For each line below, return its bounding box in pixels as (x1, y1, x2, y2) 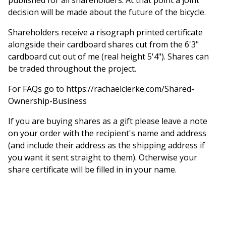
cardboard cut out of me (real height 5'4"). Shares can (8, 50, 209, 62)
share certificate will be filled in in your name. (8, 163, 177, 175)
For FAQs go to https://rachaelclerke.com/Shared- (8, 83, 194, 94)
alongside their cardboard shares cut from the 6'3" (8, 38, 199, 50)
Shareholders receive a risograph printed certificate (8, 26, 203, 38)
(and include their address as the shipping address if (8, 139, 205, 151)
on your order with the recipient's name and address (8, 127, 206, 139)
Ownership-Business (8, 95, 87, 106)
